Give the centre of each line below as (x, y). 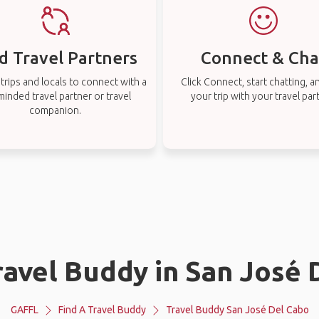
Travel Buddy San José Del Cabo (237, 310)
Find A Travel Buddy (102, 310)
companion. (56, 110)
